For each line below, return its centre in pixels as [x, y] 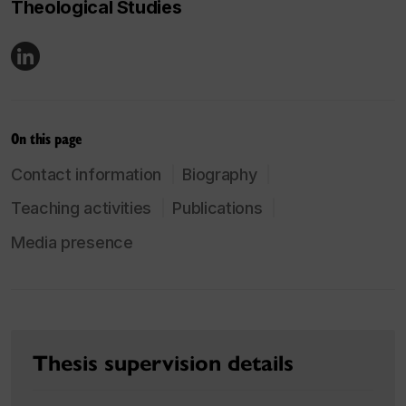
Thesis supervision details [163, 363]
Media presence [72, 242]
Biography [220, 174]
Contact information [87, 174]
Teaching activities [82, 208]
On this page [46, 138]
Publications [217, 208]
